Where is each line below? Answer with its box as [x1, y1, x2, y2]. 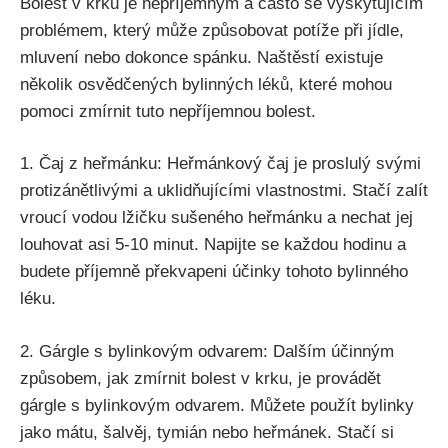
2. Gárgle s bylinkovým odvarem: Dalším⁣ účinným [20, 341, 394, 361]
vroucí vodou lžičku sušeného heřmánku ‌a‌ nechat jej [20, 208, 413, 228]
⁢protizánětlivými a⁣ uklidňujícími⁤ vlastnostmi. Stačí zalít [20, 181, 428, 201]
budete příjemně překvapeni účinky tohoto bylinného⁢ [20, 262, 408, 282]
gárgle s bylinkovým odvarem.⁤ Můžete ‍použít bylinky [20, 395, 414, 415]
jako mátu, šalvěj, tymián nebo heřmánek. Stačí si [20, 422, 394, 442]
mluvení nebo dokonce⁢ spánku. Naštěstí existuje [20, 47, 383, 67]
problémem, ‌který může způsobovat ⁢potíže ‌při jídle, [20, 20, 404, 40]
